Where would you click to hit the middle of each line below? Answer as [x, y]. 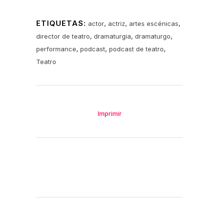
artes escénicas [154, 24]
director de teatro [63, 36]
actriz [117, 24]
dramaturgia [112, 36]
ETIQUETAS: [61, 23]
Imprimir [109, 114]
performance [56, 49]
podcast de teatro [136, 49]
